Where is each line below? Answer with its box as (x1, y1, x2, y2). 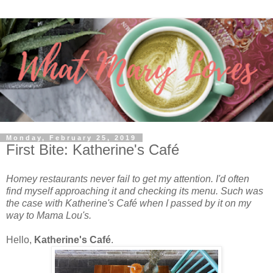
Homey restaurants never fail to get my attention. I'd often (6, 173, 249, 184)
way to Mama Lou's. (6, 210, 94, 221)
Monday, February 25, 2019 (6, 134, 136, 142)
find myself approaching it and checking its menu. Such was (6, 185, 263, 196)
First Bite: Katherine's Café (6, 141, 179, 158)
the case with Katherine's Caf (6, 197, 132, 208)
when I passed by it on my (137, 197, 251, 208)
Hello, (6, 234, 34, 245)
